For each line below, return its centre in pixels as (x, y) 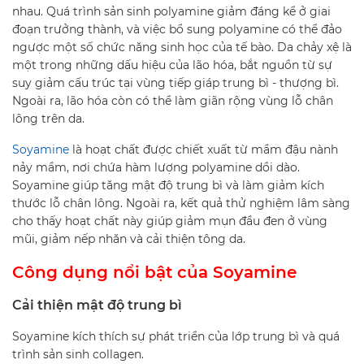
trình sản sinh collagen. (78, 354)
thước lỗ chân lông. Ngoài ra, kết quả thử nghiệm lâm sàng (181, 203)
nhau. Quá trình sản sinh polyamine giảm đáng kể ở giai (171, 11)
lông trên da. (48, 119)
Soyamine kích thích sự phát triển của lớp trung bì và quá (176, 336)
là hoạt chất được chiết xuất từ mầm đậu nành (204, 149)
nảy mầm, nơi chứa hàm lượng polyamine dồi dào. (156, 167)
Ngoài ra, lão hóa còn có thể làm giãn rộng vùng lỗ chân (173, 101)
